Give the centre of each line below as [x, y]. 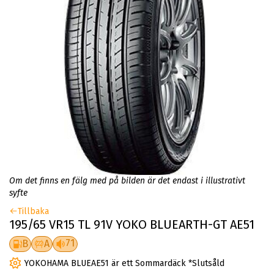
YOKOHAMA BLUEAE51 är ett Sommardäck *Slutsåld [124, 264]
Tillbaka [33, 212]
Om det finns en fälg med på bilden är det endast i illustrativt [127, 181]
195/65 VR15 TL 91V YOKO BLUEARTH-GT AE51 [132, 225]
